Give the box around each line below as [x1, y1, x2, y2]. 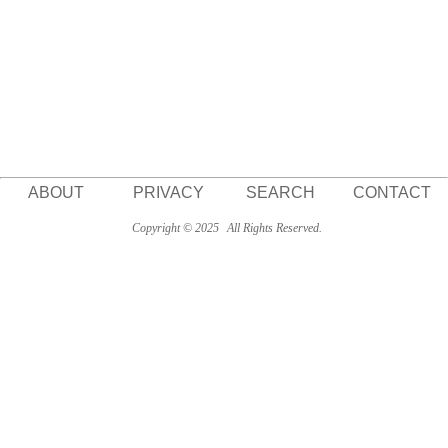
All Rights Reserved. [223, 221, 322, 235]
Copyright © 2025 [131, 221, 219, 235]
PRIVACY [132, 184, 204, 201]
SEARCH [245, 184, 315, 201]
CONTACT [353, 184, 431, 201]
